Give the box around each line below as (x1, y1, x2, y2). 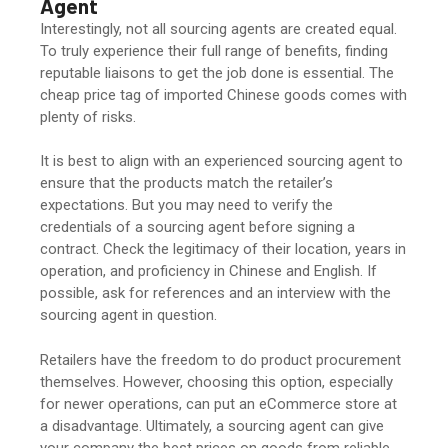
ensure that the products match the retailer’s (40, 174, 333, 193)
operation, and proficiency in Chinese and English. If (40, 262, 377, 281)
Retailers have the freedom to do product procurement (40, 350, 401, 369)
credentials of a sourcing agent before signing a (40, 218, 355, 237)
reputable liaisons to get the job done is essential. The (40, 63, 394, 82)
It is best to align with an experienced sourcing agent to (40, 152, 403, 171)
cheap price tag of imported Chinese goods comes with (40, 85, 407, 104)
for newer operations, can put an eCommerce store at (40, 394, 397, 413)
